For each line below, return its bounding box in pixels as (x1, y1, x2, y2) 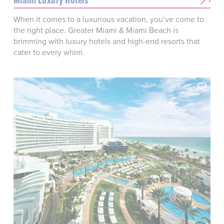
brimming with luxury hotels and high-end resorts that (13, 35, 200, 47)
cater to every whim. (13, 46, 84, 58)
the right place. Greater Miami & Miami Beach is (13, 24, 178, 36)
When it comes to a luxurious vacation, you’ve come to (13, 13, 204, 25)
